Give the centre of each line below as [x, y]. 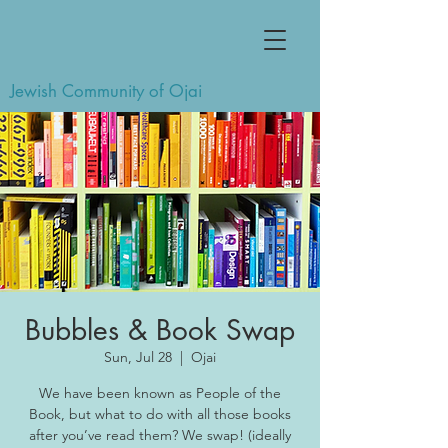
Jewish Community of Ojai [106, 91]
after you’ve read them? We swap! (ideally [160, 435]
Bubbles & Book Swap [160, 330]
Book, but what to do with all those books [160, 414]
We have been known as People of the [160, 393]
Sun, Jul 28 [138, 357]
